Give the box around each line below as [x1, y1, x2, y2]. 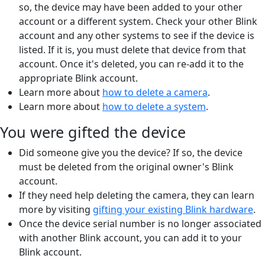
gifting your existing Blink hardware [93, 202, 253, 216]
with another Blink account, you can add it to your [19, 231, 242, 244]
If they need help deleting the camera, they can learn [19, 188, 254, 202]
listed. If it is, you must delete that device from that [19, 43, 246, 56]
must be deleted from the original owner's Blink [19, 160, 234, 173]
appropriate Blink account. [19, 71, 138, 85]
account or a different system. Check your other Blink [19, 14, 257, 28]
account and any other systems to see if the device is [19, 28, 254, 42]
